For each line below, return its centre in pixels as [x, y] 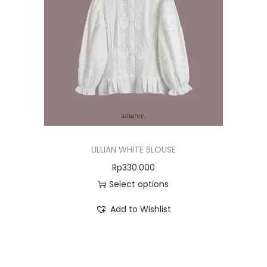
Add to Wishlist [141, 209]
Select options [139, 184]
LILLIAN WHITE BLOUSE [133, 150]
